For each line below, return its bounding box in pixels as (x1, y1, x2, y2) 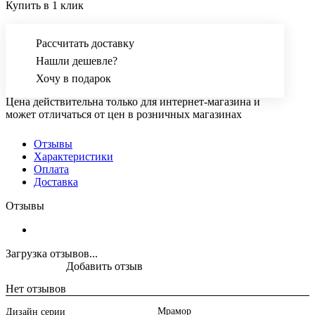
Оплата (34, 163, 69, 176)
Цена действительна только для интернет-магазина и (6, 96, 260, 108)
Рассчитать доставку (36, 37, 134, 50)
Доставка (34, 176, 78, 188)
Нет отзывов (6, 283, 66, 295)
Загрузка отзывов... (6, 247, 98, 260)
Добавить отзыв (66, 260, 143, 273)
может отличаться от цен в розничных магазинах (6, 108, 242, 121)
